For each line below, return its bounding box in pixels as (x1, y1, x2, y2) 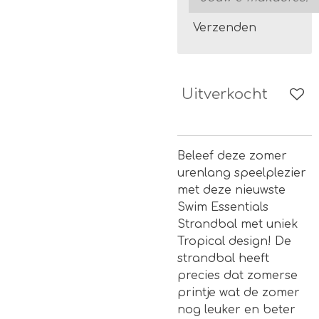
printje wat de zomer (177, 286, 300, 299)
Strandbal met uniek (177, 218, 298, 231)
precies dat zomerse (177, 269, 298, 282)
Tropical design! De (177, 235, 291, 248)
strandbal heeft (177, 252, 269, 265)
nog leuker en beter (177, 303, 296, 316)
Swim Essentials (177, 201, 268, 214)
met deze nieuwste (177, 184, 286, 197)
